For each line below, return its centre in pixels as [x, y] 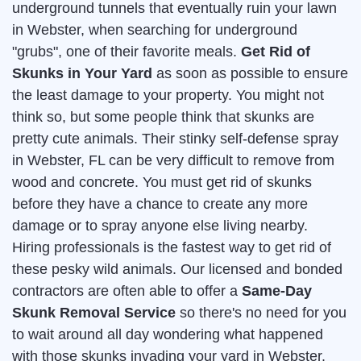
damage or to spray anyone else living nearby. [160, 226]
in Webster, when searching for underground [155, 30]
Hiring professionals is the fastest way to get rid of [172, 248]
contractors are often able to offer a [127, 291]
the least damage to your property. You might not [168, 95]
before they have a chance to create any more [160, 204]
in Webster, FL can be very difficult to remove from [173, 161]
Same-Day [277, 291]
